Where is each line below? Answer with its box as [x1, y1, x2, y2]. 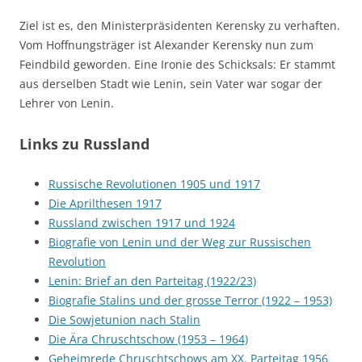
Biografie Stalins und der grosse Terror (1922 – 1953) [48, 293, 332, 308]
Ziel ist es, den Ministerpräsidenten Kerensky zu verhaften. [19, 18, 340, 33]
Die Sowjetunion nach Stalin [48, 312, 200, 327]
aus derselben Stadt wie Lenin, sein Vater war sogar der [19, 76, 322, 91]
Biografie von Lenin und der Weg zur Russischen [48, 234, 311, 250]
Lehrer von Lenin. [19, 95, 114, 111]
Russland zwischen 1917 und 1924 [48, 215, 235, 230]
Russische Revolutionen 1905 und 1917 [48, 176, 260, 192]
